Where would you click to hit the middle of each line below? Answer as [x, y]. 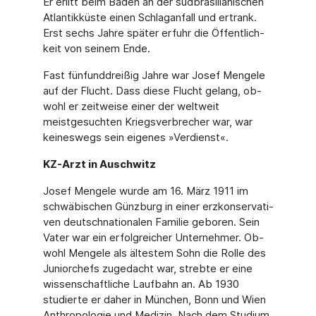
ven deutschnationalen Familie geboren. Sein [151, 222]
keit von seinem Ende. [96, 48]
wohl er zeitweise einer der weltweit [131, 106]
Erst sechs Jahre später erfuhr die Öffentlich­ [153, 33]
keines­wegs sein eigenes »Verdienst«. [135, 137]
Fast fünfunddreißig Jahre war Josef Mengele [154, 75]
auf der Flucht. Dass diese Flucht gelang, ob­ [152, 91]
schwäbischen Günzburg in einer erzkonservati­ [158, 206]
